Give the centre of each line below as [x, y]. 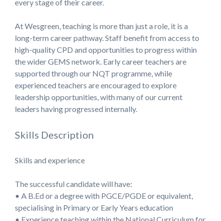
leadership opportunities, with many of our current [99, 97]
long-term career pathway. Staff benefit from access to [107, 38]
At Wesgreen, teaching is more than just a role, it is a [101, 26]
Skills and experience [50, 160]
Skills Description [54, 135]
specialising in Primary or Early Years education [94, 208]
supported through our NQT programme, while [93, 74]
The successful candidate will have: [74, 184]
